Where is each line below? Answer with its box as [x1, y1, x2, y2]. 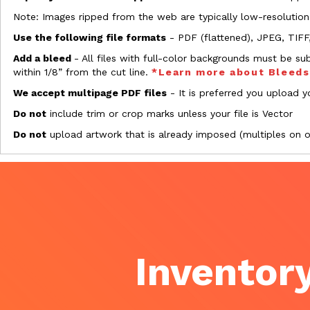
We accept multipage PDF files [13, 86, 167, 98]
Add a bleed [13, 52, 74, 64]
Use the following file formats [13, 31, 166, 43]
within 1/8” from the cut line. [13, 66, 152, 77]
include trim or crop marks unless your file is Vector [46, 107, 293, 119]
